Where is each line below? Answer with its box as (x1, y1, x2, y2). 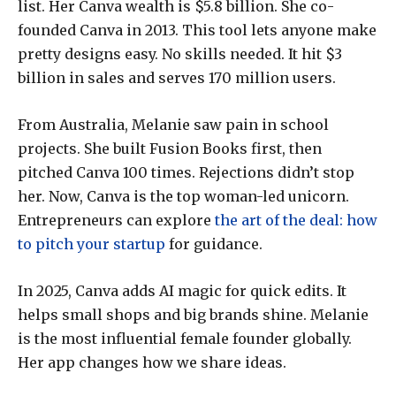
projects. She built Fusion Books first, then (18, 140, 322, 158)
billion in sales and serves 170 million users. (18, 69, 336, 88)
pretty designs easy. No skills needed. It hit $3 (18, 45, 342, 64)
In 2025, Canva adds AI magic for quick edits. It (18, 282, 346, 301)
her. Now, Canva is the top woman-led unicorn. (18, 187, 349, 206)
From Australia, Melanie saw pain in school (18, 116, 329, 134)
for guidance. (165, 235, 263, 254)
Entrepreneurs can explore (18, 211, 211, 230)
